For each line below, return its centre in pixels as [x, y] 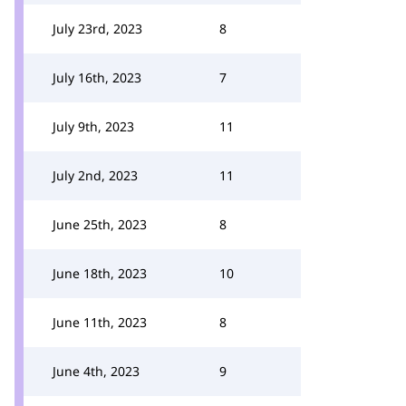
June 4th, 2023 [96, 371]
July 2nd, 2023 [95, 175]
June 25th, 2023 [100, 224]
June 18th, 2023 [100, 273]
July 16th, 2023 [97, 77]
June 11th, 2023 [100, 322]
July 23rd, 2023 [97, 29]
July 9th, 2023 [93, 126]
